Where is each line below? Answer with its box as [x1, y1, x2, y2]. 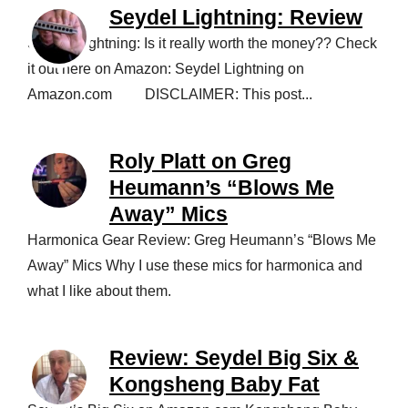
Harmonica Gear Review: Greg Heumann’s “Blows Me [27, 232, 376, 248]
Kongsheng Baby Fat [109, 372, 320, 396]
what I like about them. [27, 283, 171, 299]
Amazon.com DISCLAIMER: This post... [27, 87, 312, 102]
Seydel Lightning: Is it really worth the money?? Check [27, 36, 377, 51]
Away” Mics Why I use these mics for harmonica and [27, 258, 362, 273]
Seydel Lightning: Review [109, 5, 362, 29]
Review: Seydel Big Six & [109, 346, 359, 370]
